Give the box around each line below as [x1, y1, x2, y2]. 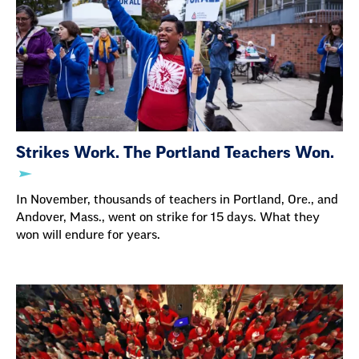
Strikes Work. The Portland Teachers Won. [16, 144, 334, 161]
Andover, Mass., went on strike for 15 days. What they [16, 211, 320, 224]
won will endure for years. [16, 228, 160, 241]
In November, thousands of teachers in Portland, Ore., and [16, 193, 338, 206]
